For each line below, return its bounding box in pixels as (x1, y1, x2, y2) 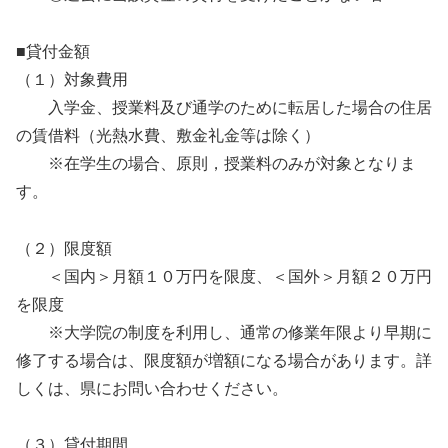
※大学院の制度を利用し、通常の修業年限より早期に (16, 323, 432, 341)
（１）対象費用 (16, 70, 128, 88)
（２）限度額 (16, 239, 112, 257)
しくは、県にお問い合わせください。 (16, 379, 288, 397)
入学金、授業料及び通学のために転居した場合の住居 (16, 98, 432, 116)
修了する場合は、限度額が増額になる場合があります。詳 (16, 351, 432, 369)
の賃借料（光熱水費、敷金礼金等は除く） (16, 126, 320, 144)
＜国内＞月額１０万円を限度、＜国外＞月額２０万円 (16, 267, 432, 285)
